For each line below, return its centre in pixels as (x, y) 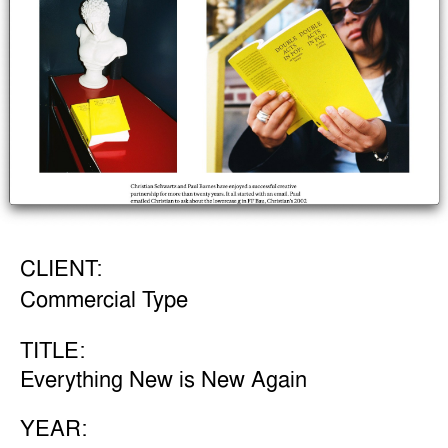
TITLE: (52, 350)
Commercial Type (103, 299)
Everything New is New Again (163, 379)
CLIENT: (60, 268)
